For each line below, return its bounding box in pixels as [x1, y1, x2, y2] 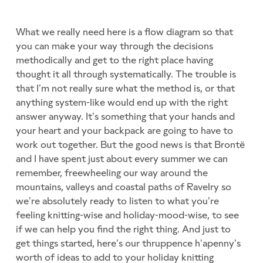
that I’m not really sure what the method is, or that [16, 82, 235, 95]
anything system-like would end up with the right [16, 96, 228, 109]
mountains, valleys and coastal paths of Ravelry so [16, 181, 232, 193]
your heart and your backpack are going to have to [16, 124, 234, 137]
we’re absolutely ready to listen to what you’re [16, 195, 220, 207]
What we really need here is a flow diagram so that [16, 26, 234, 38]
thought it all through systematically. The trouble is [16, 68, 237, 80]
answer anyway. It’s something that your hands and [16, 110, 235, 123]
